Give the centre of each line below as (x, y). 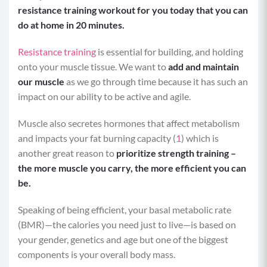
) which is (200, 138)
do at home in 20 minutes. (72, 25)
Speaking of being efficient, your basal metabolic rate (125, 209)
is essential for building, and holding (170, 52)
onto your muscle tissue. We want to (93, 66)
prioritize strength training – (176, 153)
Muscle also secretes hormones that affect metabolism (129, 123)
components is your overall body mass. (97, 254)
